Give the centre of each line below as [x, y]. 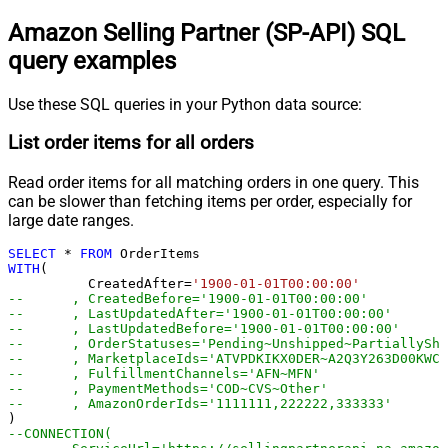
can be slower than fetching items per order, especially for [210, 202]
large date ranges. [71, 221]
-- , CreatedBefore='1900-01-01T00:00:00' [220, 299]
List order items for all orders [131, 143]
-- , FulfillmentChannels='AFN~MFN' [196, 374]
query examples [92, 60]
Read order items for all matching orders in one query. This [213, 183]
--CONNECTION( [60, 434]
